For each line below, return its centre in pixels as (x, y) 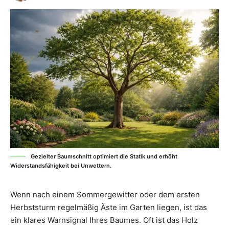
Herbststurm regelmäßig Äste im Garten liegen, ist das (109, 207)
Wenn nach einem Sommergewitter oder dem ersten (105, 194)
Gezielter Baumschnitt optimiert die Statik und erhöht (104, 156)
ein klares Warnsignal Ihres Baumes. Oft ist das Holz (104, 220)
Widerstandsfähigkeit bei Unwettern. (61, 165)
